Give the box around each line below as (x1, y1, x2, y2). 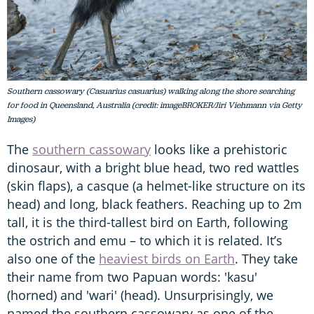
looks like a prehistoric (151, 141, 287, 158)
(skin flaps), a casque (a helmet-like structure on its (7, 177, 306, 195)
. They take (235, 250, 298, 268)
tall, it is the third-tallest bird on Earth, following (7, 214, 288, 231)
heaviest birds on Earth (99, 250, 235, 268)
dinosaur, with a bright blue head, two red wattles (7, 159, 299, 177)
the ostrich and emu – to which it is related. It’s (7, 232, 282, 250)
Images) (7, 114, 35, 125)
